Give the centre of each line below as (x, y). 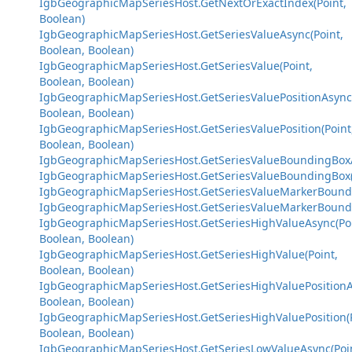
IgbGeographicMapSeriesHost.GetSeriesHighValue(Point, (189, 254)
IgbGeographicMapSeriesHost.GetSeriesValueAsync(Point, (191, 34)
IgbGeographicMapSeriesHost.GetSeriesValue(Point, (176, 66)
